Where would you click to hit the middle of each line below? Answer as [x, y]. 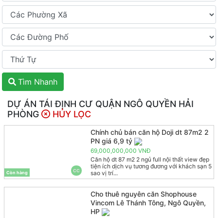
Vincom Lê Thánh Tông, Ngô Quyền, [148, 203]
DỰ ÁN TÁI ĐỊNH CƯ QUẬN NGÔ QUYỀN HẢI [100, 104]
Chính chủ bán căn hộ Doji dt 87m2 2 [149, 132]
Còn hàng [17, 173]
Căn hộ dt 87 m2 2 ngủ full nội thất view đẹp [150, 160]
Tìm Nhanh [38, 82]
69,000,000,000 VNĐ [120, 151]
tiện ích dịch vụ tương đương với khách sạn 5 [151, 166]
